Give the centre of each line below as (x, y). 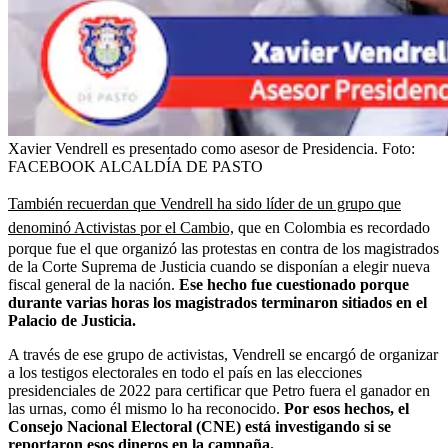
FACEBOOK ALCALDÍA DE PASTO (135, 166)
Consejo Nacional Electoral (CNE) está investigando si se (199, 426)
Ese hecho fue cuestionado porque (294, 284)
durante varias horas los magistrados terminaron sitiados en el (217, 302)
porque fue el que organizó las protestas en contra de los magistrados (223, 248)
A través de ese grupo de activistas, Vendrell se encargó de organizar (223, 354)
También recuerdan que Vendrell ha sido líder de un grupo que (204, 203)
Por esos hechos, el (346, 408)
